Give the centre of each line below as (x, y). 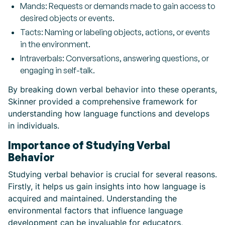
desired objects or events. (67, 18)
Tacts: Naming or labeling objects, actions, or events (115, 32)
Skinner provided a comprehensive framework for (103, 101)
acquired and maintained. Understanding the (92, 198)
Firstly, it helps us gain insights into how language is (107, 186)
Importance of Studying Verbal (89, 145)
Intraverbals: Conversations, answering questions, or (115, 58)
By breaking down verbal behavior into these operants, (113, 89)
